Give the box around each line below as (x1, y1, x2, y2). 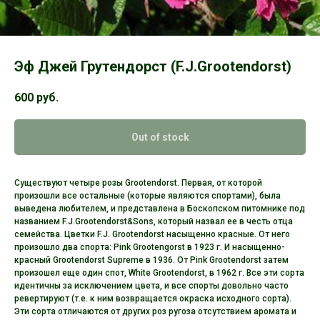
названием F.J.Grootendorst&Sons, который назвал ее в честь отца (14, 216, 293, 227)
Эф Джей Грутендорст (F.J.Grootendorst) (14, 58, 291, 75)
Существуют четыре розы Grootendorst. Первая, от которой (14, 178, 262, 189)
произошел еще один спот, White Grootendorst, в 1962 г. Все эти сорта (14, 268, 304, 279)
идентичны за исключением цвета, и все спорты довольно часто (14, 281, 289, 291)
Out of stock (131, 131, 189, 144)
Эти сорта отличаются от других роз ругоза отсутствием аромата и (14, 306, 296, 317)
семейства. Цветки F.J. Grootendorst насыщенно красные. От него (14, 229, 290, 240)
